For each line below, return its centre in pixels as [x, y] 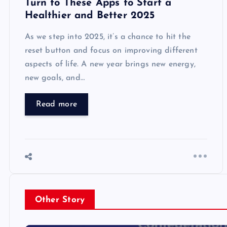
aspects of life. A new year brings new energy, [110, 64]
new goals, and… [54, 78]
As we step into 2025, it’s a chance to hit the [107, 37]
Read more [56, 104]
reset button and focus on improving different [111, 50]
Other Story [60, 200]
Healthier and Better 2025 [90, 15]
